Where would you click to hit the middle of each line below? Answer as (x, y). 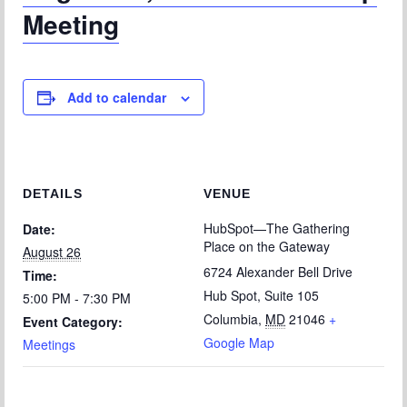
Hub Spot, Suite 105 (261, 295)
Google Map (239, 342)
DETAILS (53, 193)
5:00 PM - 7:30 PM (77, 298)
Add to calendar (117, 97)
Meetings (49, 344)
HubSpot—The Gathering (277, 228)
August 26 (52, 251)
